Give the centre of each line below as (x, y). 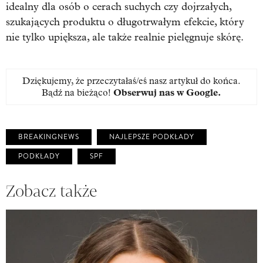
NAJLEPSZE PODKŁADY (152, 137)
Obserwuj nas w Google (166, 92)
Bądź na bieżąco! (77, 92)
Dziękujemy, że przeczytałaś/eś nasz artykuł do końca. (131, 80)
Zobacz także (52, 191)
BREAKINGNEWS (49, 137)
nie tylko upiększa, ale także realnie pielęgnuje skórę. (125, 37)
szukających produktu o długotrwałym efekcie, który (125, 22)
